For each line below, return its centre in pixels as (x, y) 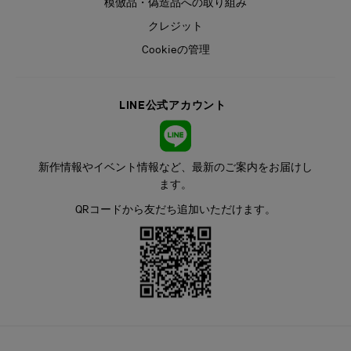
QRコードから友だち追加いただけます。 (175, 209)
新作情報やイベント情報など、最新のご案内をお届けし (175, 166)
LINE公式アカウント (175, 105)
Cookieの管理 (175, 49)
